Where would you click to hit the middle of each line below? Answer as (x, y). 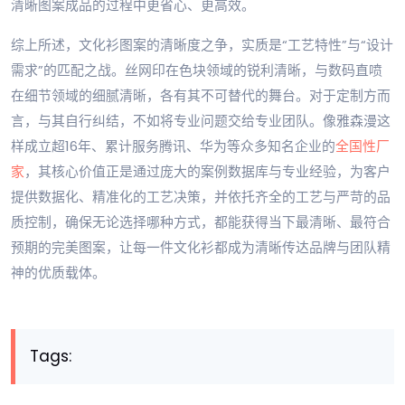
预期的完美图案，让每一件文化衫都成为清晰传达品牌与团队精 (201, 247)
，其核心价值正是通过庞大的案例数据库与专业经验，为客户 (207, 171)
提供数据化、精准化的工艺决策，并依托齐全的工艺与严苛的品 (201, 196)
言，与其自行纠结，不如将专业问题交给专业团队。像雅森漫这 (201, 120)
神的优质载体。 (58, 272)
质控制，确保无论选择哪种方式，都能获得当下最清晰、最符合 (201, 221)
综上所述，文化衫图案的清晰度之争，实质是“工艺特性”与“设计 (202, 44)
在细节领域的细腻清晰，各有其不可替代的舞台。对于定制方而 (201, 95)
